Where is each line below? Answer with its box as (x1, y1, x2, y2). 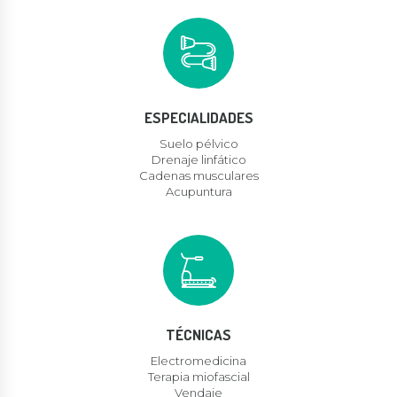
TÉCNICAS (166, 324, 231, 344)
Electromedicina (151, 354, 246, 368)
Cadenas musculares (138, 168, 259, 183)
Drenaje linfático (151, 152, 246, 167)
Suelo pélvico (159, 136, 238, 152)
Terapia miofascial (147, 370, 250, 384)
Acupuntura (165, 184, 232, 199)
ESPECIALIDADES (144, 108, 253, 127)
